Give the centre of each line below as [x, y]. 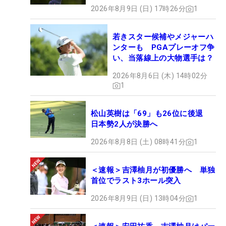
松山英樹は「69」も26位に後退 [151, 114]
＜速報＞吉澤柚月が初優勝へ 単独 [153, 170]
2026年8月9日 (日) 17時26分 [138, 9]
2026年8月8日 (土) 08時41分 [138, 142]
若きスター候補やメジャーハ [163, 37]
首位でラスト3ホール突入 [136, 181]
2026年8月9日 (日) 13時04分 [138, 199]
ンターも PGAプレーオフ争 [164, 48]
